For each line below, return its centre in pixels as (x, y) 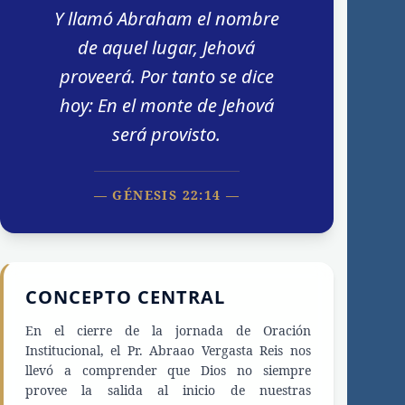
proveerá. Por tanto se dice (166, 77)
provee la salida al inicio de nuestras (168, 391)
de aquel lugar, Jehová (167, 48)
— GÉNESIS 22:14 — (167, 195)
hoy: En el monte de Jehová (166, 106)
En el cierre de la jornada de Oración (168, 331)
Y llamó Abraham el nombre (166, 19)
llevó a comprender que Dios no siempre (168, 371)
